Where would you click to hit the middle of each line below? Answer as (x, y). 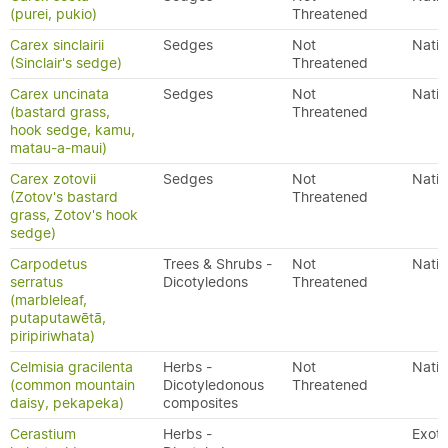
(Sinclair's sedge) (66, 63)
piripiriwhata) (52, 336)
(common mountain (72, 385)
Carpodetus (48, 264)
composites (200, 403)
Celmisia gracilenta (71, 367)
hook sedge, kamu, (72, 130)
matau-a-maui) (58, 148)
